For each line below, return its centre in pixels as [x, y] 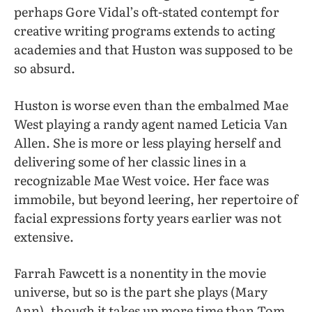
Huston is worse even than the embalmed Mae [151, 104]
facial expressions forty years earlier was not [148, 217]
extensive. [44, 236]
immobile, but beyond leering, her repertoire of [156, 198]
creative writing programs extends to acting [145, 31]
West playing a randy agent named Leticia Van [151, 123]
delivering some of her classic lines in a [130, 161]
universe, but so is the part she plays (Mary [141, 291]
